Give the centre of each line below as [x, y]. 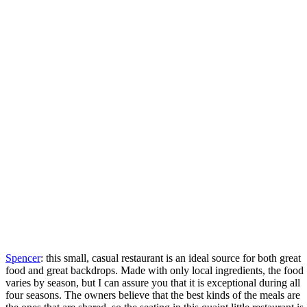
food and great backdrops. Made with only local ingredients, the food [155, 270]
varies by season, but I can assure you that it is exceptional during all [153, 282]
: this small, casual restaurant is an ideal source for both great [171, 258]
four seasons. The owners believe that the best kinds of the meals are [153, 295]
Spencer [23, 258]
